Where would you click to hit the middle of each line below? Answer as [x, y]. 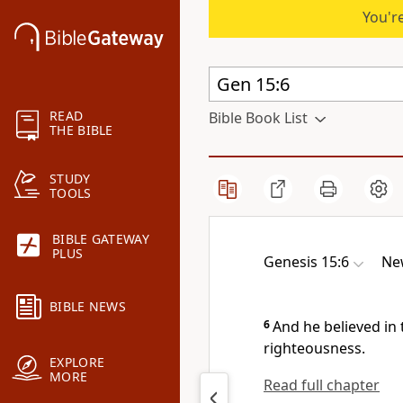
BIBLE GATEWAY [101, 239]
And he [298, 327]
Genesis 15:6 [306, 262]
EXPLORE [77, 363]
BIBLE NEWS [88, 307]
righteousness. [314, 348]
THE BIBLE [81, 130]
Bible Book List [258, 118]
